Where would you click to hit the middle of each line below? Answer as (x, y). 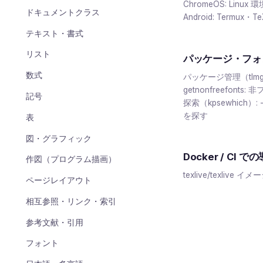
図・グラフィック (58, 138)
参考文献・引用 (54, 222)
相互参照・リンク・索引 (71, 201)
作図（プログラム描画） (71, 159)
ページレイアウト (58, 180)
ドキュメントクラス (63, 12)
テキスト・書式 (54, 33)
